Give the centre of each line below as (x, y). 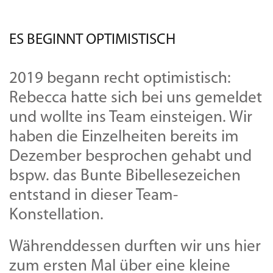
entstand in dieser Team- (94, 196)
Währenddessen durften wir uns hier (135, 247)
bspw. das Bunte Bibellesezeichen (125, 177)
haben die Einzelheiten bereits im (124, 138)
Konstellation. (56, 216)
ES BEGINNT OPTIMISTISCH (92, 40)
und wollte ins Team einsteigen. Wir (131, 118)
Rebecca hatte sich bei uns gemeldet (136, 99)
